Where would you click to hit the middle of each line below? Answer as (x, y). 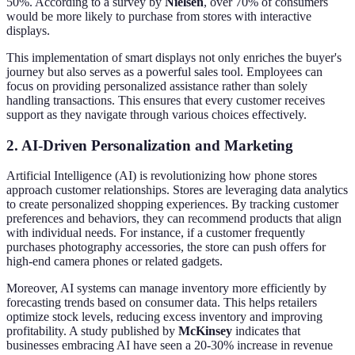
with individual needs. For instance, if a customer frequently (156, 233)
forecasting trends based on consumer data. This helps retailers (162, 303)
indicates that (266, 331)
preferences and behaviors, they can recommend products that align (174, 219)
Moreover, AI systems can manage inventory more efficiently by (166, 288)
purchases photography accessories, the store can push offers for (166, 247)
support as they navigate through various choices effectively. (157, 114)
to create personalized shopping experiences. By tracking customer (172, 204)
